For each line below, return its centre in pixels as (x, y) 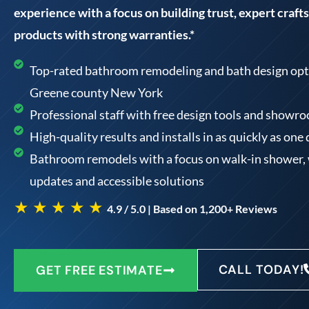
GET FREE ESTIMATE (99, 271)
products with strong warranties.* (104, 35)
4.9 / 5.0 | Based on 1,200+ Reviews (192, 209)
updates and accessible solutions (117, 181)
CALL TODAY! (261, 270)
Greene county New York (96, 93)
